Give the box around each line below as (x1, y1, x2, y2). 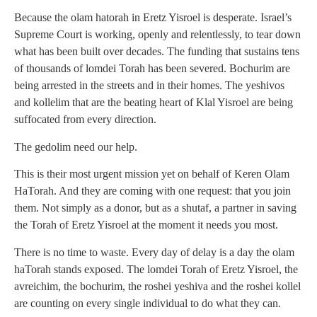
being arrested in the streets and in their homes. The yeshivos (14, 79, 284, 92)
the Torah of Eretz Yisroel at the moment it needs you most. (14, 219, 281, 231)
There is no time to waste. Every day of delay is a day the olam (14, 246, 294, 258)
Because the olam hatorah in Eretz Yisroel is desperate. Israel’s (14, 11, 292, 24)
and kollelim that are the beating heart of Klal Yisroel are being (14, 96, 293, 109)
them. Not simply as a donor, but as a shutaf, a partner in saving (14, 202, 296, 214)
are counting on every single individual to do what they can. (14, 296, 284, 309)
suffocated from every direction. (14, 113, 156, 126)
